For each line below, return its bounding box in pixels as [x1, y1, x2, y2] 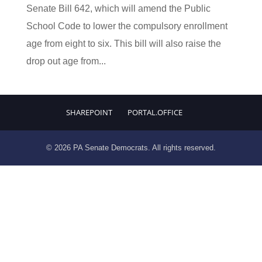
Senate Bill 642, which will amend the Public [26, 4, 211, 13]
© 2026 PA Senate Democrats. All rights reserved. [46, 143, 216, 152]
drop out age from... [26, 56, 106, 66]
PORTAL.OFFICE [127, 107, 183, 118]
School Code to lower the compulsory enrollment [26, 21, 227, 31]
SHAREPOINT [66, 107, 113, 118]
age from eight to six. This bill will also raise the [26, 39, 221, 49]
